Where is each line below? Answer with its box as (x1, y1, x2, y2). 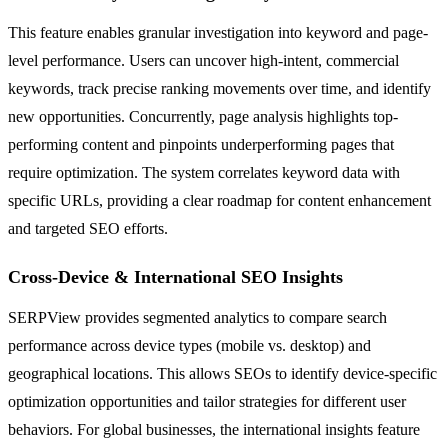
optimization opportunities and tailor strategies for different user (8, 392, 406, 410)
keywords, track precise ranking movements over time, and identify (8, 79, 431, 97)
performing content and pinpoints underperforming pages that (8, 135, 394, 153)
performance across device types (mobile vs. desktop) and (8, 336, 371, 354)
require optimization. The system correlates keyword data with (8, 163, 400, 181)
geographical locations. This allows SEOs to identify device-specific (8, 364, 437, 382)
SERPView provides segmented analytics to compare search (8, 308, 387, 326)
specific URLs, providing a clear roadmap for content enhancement (8, 191, 431, 209)
